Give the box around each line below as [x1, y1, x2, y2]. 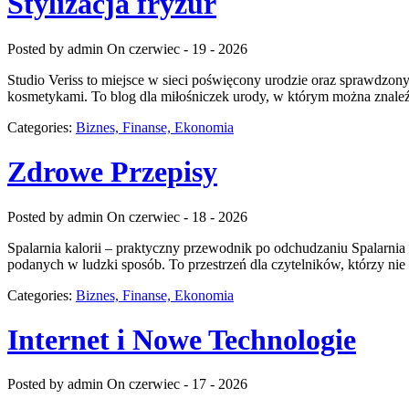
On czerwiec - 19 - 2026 [107, 40, 247, 57]
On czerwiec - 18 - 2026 [107, 208, 247, 225]
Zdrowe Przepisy [7, 155, 217, 189]
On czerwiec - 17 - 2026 [107, 376, 247, 393]
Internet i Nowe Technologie [7, 322, 356, 356]
